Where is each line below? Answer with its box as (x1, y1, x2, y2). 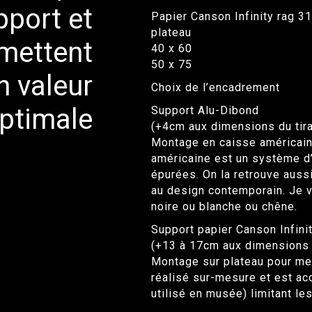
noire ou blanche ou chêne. (150, 199, 297, 213)
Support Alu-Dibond (150, 103, 259, 117)
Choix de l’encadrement (150, 80, 280, 94)
